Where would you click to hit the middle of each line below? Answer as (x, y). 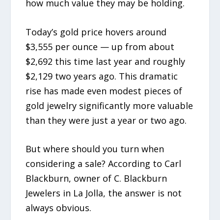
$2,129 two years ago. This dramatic (102, 76)
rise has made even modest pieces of (104, 91)
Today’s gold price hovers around (96, 32)
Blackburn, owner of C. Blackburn (96, 179)
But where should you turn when (95, 149)
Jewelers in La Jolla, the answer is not (104, 193)
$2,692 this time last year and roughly (106, 61)
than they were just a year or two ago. (106, 120)
